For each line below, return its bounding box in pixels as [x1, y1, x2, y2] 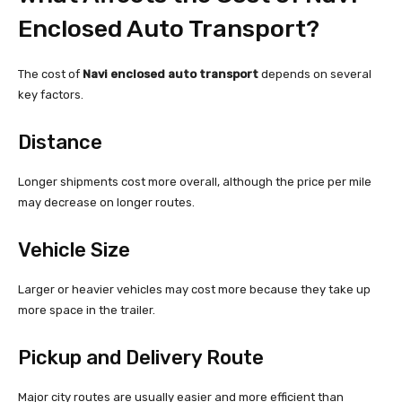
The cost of [18, 67, 83, 82]
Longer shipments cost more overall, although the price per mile [18, 175, 371, 189]
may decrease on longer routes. [18, 196, 195, 210]
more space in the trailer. [18, 303, 155, 318]
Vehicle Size [18, 238, 130, 263]
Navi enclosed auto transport [83, 67, 258, 82]
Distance [18, 130, 102, 155]
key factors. [18, 88, 83, 102]
